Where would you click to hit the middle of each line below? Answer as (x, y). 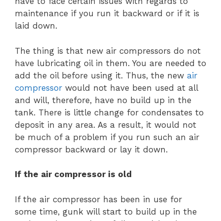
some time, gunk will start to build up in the (106, 211)
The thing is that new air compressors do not (108, 51)
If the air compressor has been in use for (98, 199)
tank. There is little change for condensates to (109, 112)
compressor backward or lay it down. (91, 149)
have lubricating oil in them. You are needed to (110, 63)
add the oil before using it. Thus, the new (101, 75)
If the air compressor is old (73, 174)
